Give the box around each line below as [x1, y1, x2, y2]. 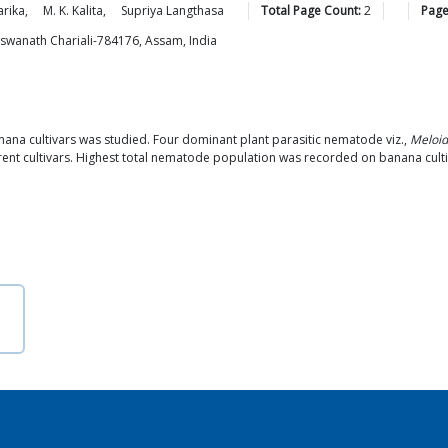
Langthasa [166, 2, 224, 19]
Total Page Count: [261, 2, 361, 19]
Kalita [72, 2, 103, 19]
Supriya [121, 2, 163, 19]
